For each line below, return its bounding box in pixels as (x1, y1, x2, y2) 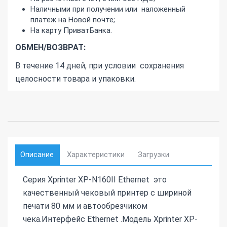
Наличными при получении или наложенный (30, 4, 185, 14)
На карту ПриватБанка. (30, 25, 112, 35)
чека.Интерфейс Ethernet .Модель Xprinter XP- (23, 214, 198, 224)
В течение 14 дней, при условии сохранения (15, 60, 184, 70)
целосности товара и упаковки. (15, 73, 136, 84)
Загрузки (138, 149, 169, 159)
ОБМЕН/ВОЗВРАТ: (15, 42, 86, 52)
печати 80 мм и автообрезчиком (23, 201, 147, 211)
